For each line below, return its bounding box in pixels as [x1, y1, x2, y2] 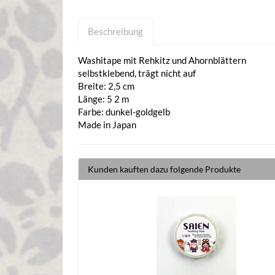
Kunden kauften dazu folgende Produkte [88, 163, 241, 174]
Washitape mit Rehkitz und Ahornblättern [78, 54, 246, 66]
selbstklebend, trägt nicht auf [78, 67, 196, 79]
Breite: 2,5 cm [78, 80, 134, 91]
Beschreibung [88, 25, 143, 37]
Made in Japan [78, 118, 136, 130]
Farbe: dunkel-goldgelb [78, 106, 170, 117]
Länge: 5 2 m [78, 93, 129, 104]
